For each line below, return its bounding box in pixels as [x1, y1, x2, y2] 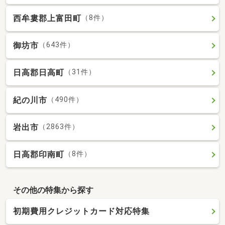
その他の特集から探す [13, 185, 93, 195]
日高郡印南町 [13, 150, 64, 159]
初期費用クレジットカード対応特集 [13, 206, 150, 216]
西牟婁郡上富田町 [13, 13, 81, 23]
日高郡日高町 [13, 68, 64, 78]
